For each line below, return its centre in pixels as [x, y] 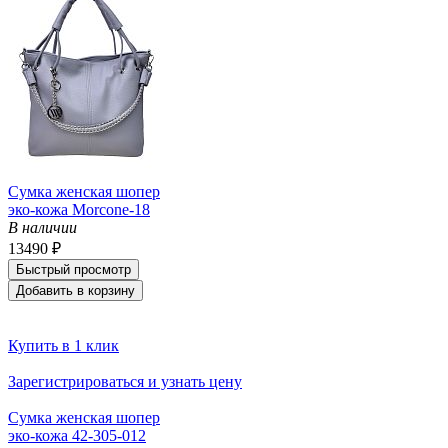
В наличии [42, 227]
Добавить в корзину [75, 290]
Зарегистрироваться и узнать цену [125, 381]
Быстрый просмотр [73, 269]
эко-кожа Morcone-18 [79, 209]
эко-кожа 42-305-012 [77, 435]
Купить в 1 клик [63, 345]
